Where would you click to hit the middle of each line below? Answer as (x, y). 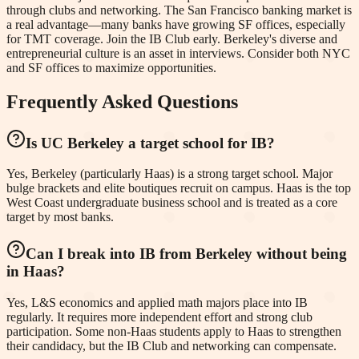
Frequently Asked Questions (122, 101)
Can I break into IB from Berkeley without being (186, 254)
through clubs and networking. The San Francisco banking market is (179, 10)
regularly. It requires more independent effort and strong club (159, 317)
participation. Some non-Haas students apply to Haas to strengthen (174, 331)
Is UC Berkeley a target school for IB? (150, 143)
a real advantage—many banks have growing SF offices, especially (176, 24)
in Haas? (36, 272)
